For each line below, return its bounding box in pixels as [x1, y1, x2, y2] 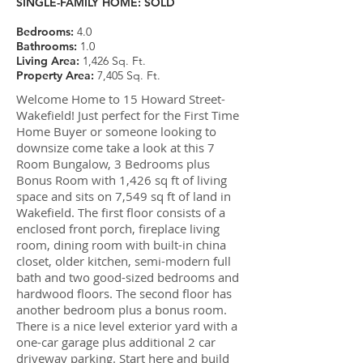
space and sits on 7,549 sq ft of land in [16, 188, 231, 204]
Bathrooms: [16, 39, 77, 53]
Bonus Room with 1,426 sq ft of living [16, 172, 227, 188]
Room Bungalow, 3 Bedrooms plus [16, 156, 210, 172]
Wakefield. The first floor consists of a [16, 204, 225, 220]
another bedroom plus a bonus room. [16, 301, 227, 318]
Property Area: [16, 68, 94, 83]
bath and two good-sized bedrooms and [16, 269, 239, 285]
